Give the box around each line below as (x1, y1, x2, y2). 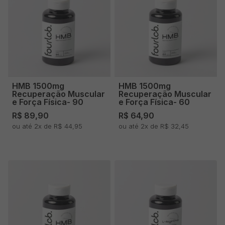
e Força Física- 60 (119, 96, 190, 107)
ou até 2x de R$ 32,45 (119, 122, 189, 130)
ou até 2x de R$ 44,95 (12, 122, 82, 130)
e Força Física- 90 (12, 96, 83, 107)
